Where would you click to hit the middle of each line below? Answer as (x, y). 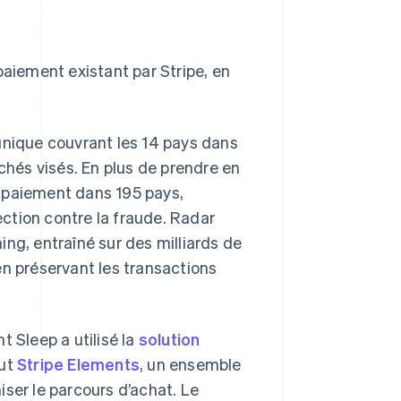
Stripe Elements (79, 364)
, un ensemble (191, 364)
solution (169, 339)
